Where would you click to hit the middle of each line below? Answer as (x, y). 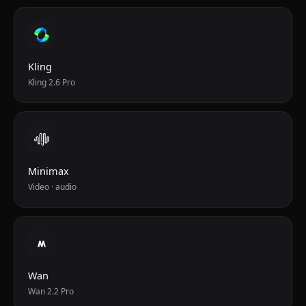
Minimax (48, 171)
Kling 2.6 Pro (52, 82)
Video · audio (52, 187)
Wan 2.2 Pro (51, 291)
